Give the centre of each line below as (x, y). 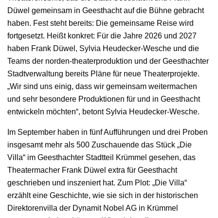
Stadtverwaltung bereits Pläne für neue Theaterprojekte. (103, 74)
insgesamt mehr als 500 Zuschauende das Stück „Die (100, 145)
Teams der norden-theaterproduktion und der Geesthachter (108, 61)
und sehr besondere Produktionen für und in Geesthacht (104, 99)
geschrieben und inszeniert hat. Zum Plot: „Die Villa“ (97, 183)
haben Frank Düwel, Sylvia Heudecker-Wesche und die (103, 49)
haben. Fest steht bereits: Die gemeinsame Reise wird (100, 23)
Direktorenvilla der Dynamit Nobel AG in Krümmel (93, 208)
